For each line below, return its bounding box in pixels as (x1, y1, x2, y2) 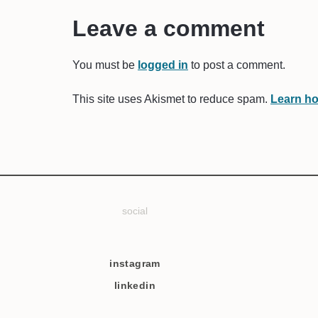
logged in (138, 58, 188, 71)
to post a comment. (188, 58, 285, 71)
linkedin (114, 279, 156, 291)
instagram (109, 257, 160, 269)
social (121, 204, 148, 216)
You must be (72, 58, 138, 71)
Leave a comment (72, 15, 265, 41)
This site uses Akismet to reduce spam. (72, 92, 270, 105)
